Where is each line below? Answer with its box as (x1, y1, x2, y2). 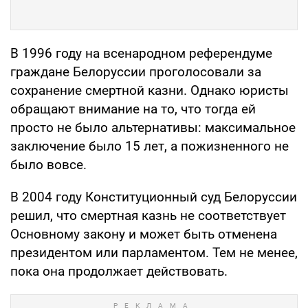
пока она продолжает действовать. (10, 263, 228, 279)
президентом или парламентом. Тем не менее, (10, 244, 298, 261)
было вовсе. (10, 156, 87, 173)
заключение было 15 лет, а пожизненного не (10, 137, 289, 154)
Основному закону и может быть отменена (10, 225, 277, 242)
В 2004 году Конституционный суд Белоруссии (10, 188, 297, 205)
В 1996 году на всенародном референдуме (10, 45, 272, 61)
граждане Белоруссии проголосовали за (10, 63, 261, 80)
